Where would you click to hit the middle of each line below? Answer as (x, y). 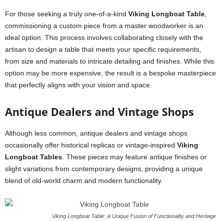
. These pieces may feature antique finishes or (134, 157)
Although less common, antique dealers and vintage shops (96, 133)
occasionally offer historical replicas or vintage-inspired (91, 145)
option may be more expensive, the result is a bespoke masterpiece (110, 73)
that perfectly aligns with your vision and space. (78, 85)
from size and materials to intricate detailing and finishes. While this (110, 61)
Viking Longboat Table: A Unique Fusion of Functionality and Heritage (134, 216)
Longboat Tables (34, 157)
